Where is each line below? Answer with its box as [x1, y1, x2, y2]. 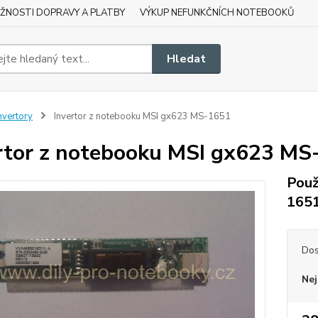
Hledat [167, 50, 207, 67]
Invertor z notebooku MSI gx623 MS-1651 [51, 110, 231, 123]
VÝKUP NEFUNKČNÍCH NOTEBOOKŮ [140, 6, 294, 19]
